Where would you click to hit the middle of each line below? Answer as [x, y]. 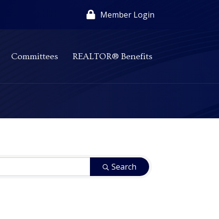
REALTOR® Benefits [112, 57]
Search [124, 167]
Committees [35, 57]
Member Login [127, 14]
